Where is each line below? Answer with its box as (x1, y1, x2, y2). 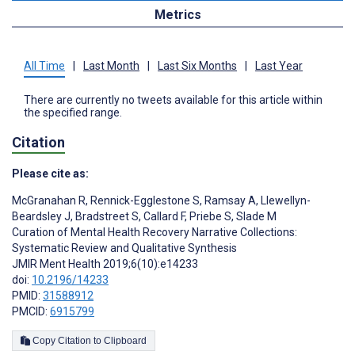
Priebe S (187, 209, 231, 223)
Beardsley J (12, 209, 71, 223)
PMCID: (12, 304, 50, 318)
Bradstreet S (73, 209, 139, 223)
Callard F (141, 209, 185, 223)
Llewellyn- (258, 193, 311, 207)
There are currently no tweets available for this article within (24, 94, 323, 107)
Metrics (154, 7, 201, 23)
